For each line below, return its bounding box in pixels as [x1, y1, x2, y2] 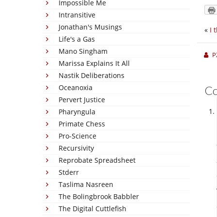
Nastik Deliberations [59, 71, 124, 80]
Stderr [59, 168, 79, 177]
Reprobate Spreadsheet [59, 155, 136, 165]
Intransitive [59, 10, 95, 19]
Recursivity [59, 143, 94, 153]
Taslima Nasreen [59, 180, 113, 189]
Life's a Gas [59, 34, 95, 44]
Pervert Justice [59, 95, 105, 104]
